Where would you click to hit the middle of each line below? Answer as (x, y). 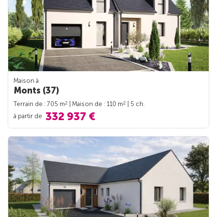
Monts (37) (36, 90)
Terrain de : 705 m (39, 104)
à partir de (29, 116)
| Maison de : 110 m (95, 104)
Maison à (26, 80)
